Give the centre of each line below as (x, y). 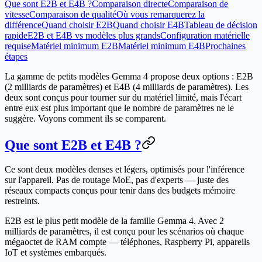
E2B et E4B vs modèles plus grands (94, 35)
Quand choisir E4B (149, 25)
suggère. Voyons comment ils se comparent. (85, 118)
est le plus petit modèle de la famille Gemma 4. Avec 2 (123, 221)
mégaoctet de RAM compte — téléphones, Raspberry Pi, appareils (127, 242)
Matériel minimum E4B (162, 46)
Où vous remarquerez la (161, 14)
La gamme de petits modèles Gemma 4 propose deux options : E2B (129, 76)
